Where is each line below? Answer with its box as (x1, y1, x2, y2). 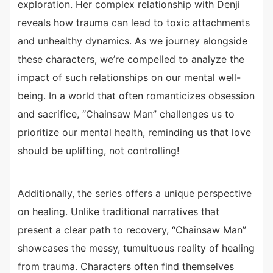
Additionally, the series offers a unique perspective (18, 187, 252, 200)
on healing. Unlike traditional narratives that (18, 205, 219, 218)
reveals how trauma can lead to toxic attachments (18, 16, 250, 29)
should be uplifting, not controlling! (18, 144, 179, 157)
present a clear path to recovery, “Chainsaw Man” (18, 224, 246, 236)
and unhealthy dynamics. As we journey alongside (18, 35, 247, 48)
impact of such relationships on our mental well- (18, 71, 241, 84)
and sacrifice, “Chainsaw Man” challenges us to (18, 108, 235, 121)
